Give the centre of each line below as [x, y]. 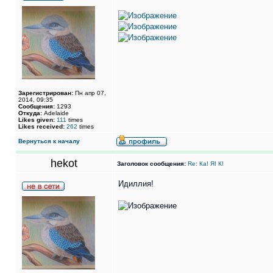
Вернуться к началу [49, 141]
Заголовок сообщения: [151, 164]
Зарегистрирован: [46, 93]
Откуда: [30, 113]
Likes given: [37, 120]
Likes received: [41, 126]
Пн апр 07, [90, 93]
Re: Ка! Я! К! [206, 164]
